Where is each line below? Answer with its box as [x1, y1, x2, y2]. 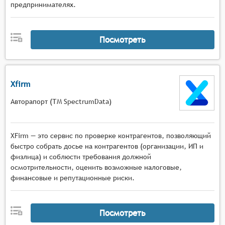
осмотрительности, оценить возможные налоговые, [11, 163, 182, 171]
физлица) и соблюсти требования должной [11, 153, 151, 161]
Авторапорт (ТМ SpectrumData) [11, 97, 111, 105]
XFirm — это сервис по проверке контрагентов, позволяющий [11, 132, 211, 140]
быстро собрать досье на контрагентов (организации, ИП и [11, 142, 203, 150]
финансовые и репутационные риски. [11, 174, 135, 182]
